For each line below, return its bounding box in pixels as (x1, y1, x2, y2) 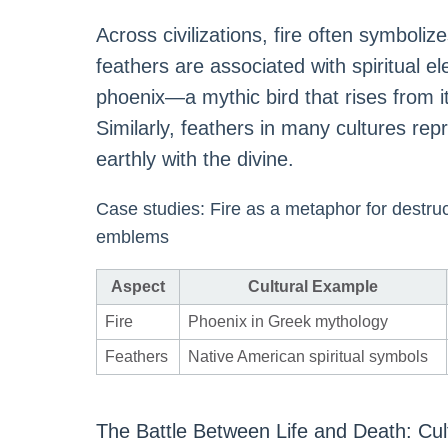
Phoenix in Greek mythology (188, 313, 388, 331)
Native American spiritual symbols (188, 348, 428, 366)
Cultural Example (248, 278, 378, 296)
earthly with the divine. (96, 148, 294, 171)
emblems (96, 227, 169, 248)
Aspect (111, 278, 165, 296)
